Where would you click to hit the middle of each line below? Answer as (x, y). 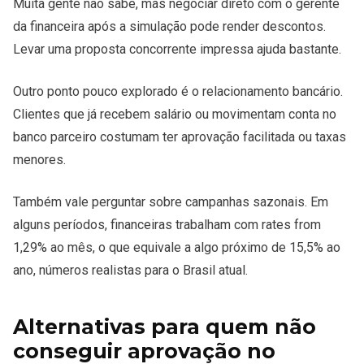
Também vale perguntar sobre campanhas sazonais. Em (171, 202)
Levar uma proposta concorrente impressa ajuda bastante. (177, 50)
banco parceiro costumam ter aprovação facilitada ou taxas (180, 137)
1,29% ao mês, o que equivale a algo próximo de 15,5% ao (177, 248)
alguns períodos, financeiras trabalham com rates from (167, 225)
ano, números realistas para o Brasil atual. (130, 271)
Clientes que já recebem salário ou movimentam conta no (175, 115)
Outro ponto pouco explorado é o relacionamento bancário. (178, 92)
